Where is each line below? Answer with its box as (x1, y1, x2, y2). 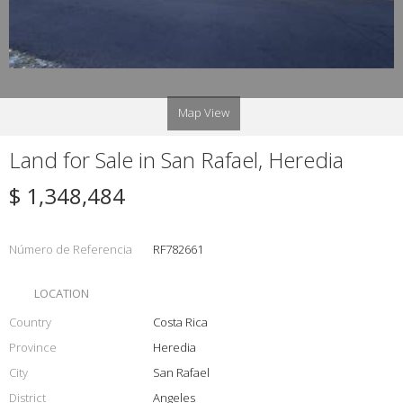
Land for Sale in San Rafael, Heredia (9, 145, 344, 175)
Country (9, 314, 51, 331)
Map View (177, 104, 229, 121)
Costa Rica (152, 314, 208, 331)
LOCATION (34, 285, 89, 302)
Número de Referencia (9, 241, 132, 258)
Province (9, 339, 57, 356)
